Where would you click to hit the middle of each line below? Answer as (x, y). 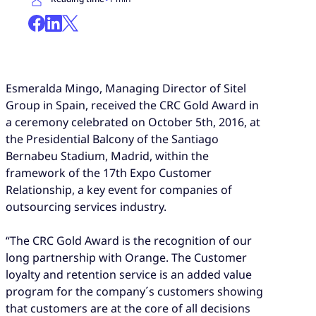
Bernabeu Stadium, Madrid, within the (107, 156)
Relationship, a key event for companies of (119, 189)
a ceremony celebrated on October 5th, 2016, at (133, 122)
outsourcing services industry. (86, 206)
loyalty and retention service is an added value (129, 275)
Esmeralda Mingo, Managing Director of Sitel (126, 88)
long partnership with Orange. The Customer (126, 258)
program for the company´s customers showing (134, 292)
